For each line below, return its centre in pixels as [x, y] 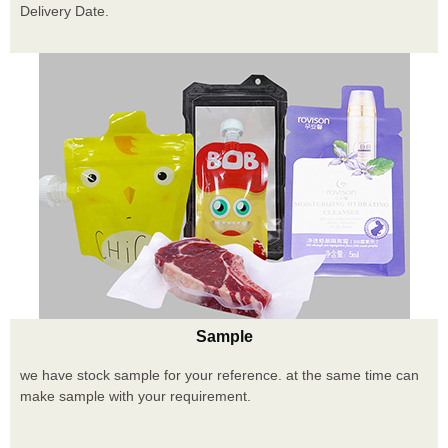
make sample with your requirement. [135, 395]
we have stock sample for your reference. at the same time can [219, 374]
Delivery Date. [64, 10]
